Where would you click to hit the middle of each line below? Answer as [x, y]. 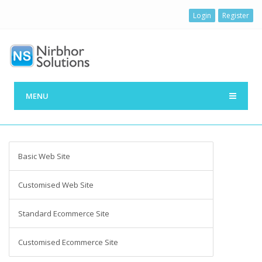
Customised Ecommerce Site [68, 242]
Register [236, 15]
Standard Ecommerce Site [64, 213]
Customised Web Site [56, 185]
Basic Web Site [44, 156]
